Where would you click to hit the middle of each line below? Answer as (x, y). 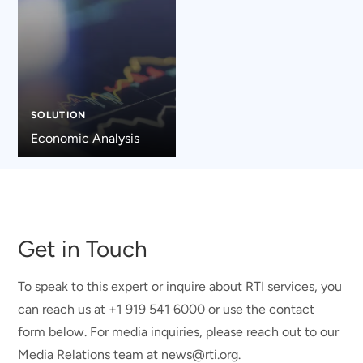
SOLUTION (58, 115)
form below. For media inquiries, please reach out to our (179, 332)
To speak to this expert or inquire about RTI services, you (180, 287)
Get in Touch (83, 249)
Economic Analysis (85, 138)
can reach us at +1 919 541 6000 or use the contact (167, 310)
